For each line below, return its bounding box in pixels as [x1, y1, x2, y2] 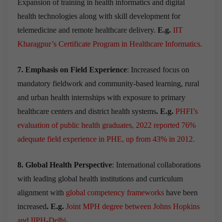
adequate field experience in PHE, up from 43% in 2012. [17, 134, 195, 143]
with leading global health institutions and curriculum [17, 174, 183, 183]
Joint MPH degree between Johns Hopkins [66, 202, 200, 211]
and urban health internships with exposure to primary [17, 93, 185, 102]
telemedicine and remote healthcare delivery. [17, 25, 158, 34]
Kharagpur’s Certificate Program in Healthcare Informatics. [17, 39, 202, 48]
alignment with [17, 188, 66, 197]
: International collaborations [112, 160, 201, 169]
